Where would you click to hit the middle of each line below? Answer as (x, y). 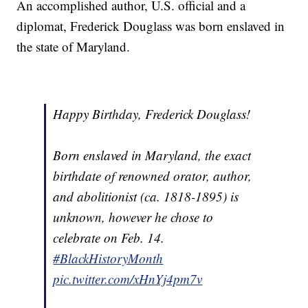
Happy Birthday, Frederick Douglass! (152, 114)
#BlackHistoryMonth (108, 258)
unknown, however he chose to (133, 217)
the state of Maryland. (74, 47)
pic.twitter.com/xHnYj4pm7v (128, 279)
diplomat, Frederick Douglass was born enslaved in (151, 26)
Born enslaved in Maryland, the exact (152, 155)
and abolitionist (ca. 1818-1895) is (146, 197)
